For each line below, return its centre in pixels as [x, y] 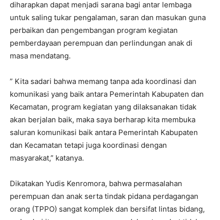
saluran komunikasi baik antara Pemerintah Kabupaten [104, 132]
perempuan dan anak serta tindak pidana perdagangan [104, 196]
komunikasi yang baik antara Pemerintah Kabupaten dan [107, 94]
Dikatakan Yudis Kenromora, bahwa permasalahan [96, 183]
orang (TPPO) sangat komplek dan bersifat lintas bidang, [107, 209]
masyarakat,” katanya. [47, 158]
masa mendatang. [40, 55]
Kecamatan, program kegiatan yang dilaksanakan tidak [103, 107]
